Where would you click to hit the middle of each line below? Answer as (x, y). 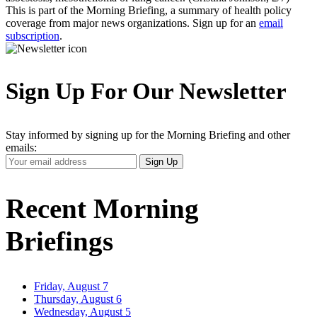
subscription (33, 35)
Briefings (59, 241)
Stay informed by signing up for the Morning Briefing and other (148, 135)
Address (23, 185)
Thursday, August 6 (78, 299)
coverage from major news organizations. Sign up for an (132, 23)
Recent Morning (102, 208)
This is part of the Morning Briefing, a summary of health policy (149, 10)
